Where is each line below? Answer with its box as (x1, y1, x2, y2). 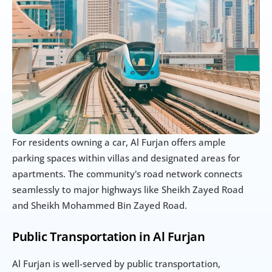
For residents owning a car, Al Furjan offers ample (12, 136, 226, 149)
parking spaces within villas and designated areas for (12, 152, 240, 165)
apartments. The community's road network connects (12, 168, 242, 180)
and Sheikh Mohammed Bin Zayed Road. (12, 199, 187, 212)
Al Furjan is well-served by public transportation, (12, 257, 220, 270)
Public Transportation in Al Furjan (12, 228, 205, 245)
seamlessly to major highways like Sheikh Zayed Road (12, 183, 243, 196)
